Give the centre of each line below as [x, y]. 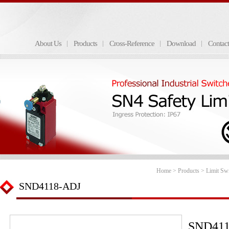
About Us [48, 43]
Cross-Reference [132, 43]
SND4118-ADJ [50, 186]
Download [181, 43]
